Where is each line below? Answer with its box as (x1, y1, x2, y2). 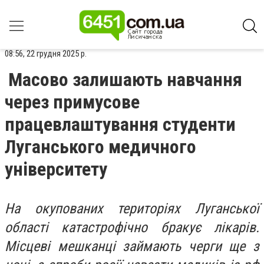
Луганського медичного (5, 136, 196, 158)
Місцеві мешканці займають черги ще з (5, 238, 259, 255)
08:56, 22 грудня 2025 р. (5, 48, 87, 59)
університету (5, 158, 107, 180)
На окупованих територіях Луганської (5, 200, 259, 217)
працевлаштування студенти (5, 113, 236, 136)
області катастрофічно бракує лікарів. (5, 219, 259, 236)
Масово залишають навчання (8, 68, 242, 91)
